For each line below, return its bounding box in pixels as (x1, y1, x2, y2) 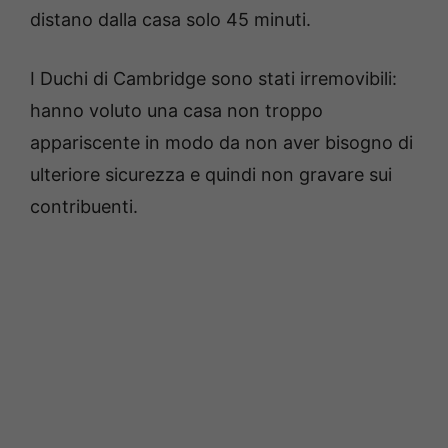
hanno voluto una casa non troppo (30, 99, 323, 121)
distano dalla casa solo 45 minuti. (30, 8, 311, 30)
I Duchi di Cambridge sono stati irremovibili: (30, 67, 397, 89)
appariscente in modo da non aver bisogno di (30, 131, 413, 153)
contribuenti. (30, 195, 138, 217)
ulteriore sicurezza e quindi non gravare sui (30, 163, 392, 185)
